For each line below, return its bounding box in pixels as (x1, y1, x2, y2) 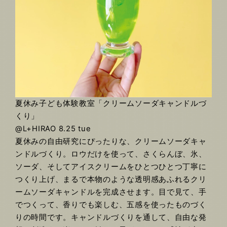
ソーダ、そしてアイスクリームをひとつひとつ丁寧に (15, 162, 207, 172)
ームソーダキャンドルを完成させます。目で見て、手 (15, 187, 207, 197)
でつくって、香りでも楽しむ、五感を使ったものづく (15, 200, 207, 210)
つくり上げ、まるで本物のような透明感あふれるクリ (15, 175, 207, 184)
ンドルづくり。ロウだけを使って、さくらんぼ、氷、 (15, 149, 207, 159)
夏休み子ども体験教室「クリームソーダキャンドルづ (15, 99, 207, 108)
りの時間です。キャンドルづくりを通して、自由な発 (15, 213, 207, 222)
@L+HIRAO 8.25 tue (15, 124, 91, 134)
